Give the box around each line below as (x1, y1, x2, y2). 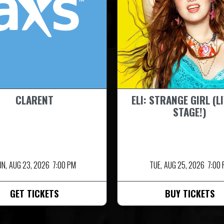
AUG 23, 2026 (9, 158, 49, 171)
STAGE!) (173, 103, 206, 119)
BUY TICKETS (165, 186, 214, 200)
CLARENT (15, 91, 53, 107)
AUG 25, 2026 (164, 158, 204, 171)
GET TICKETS (10, 186, 58, 200)
